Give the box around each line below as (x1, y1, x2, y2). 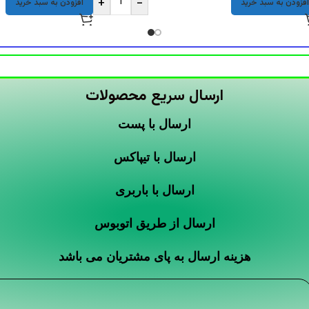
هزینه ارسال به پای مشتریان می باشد (58, 249, 251, 263)
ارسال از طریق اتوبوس (94, 216, 215, 230)
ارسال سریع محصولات (86, 83, 223, 108)
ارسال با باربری (114, 183, 195, 197)
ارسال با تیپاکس (113, 150, 196, 164)
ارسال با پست (118, 117, 191, 131)
